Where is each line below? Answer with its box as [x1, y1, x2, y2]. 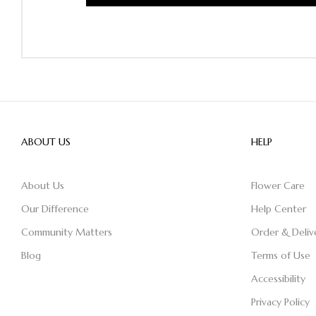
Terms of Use [250, 249, 310, 262]
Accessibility [250, 272, 305, 285]
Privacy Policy [250, 296, 310, 308]
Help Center [250, 202, 306, 215]
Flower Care [250, 179, 305, 192]
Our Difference [21, 202, 89, 215]
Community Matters [21, 226, 112, 238]
